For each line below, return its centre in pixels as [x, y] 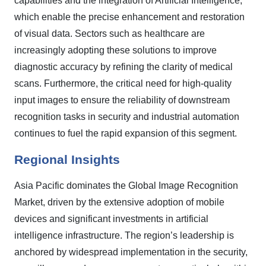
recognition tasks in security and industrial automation [127, 117]
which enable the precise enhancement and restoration [129, 17]
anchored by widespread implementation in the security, [131, 252]
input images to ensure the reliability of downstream [122, 100]
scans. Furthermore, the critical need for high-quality [123, 83]
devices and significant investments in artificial [111, 219]
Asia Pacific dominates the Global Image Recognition [126, 186]
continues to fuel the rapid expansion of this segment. [126, 133]
